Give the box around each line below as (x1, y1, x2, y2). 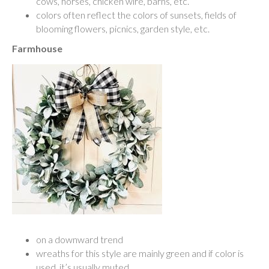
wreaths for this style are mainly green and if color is (36, 247, 244, 259)
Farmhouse (12, 43, 62, 55)
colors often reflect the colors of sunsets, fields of (36, 9, 237, 21)
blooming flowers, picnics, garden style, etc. (36, 23, 210, 35)
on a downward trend (36, 234, 123, 246)
